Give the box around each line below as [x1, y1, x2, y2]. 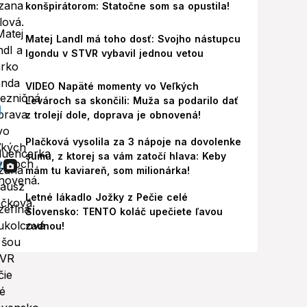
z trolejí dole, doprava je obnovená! [25, 109, 201, 121]
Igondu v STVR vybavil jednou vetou [25, 47, 204, 59]
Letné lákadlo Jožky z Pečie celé [25, 191, 188, 203]
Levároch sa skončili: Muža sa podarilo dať [25, 95, 238, 106]
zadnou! [25, 220, 64, 232]
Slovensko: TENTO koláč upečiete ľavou [25, 206, 223, 217]
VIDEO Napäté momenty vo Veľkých [25, 80, 199, 92]
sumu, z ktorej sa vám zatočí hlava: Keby [25, 150, 226, 162]
